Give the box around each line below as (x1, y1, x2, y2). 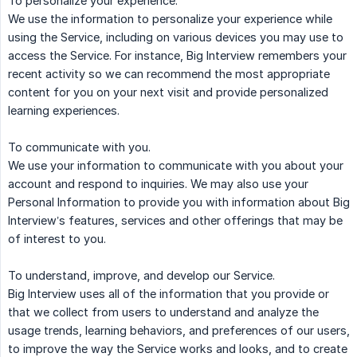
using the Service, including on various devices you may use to (8, 30, 343, 45)
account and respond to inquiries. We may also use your (8, 177, 308, 191)
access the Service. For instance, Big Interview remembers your (8, 49, 347, 63)
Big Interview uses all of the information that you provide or (8, 287, 329, 301)
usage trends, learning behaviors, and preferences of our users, (8, 324, 350, 338)
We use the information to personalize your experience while (8, 12, 332, 26)
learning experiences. (8, 104, 120, 118)
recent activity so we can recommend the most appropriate (8, 67, 330, 81)
